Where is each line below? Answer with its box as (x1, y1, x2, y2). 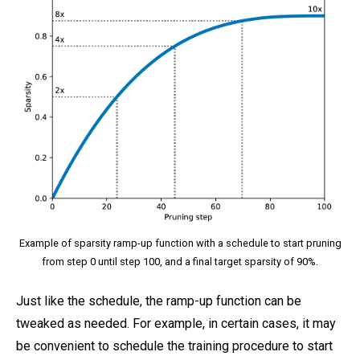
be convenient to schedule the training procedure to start (16, 337, 333, 354)
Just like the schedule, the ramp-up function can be (16, 292, 301, 309)
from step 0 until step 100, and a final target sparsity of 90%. (42, 255, 318, 268)
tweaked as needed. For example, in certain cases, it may (16, 315, 336, 331)
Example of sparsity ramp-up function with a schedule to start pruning (18, 236, 342, 249)
